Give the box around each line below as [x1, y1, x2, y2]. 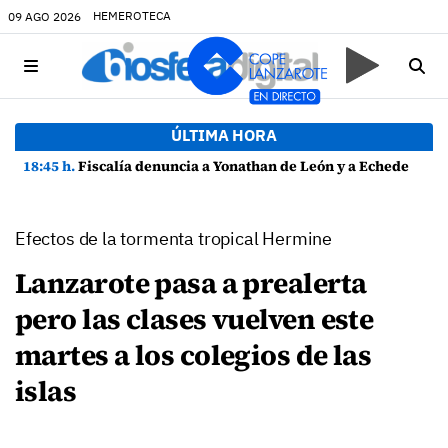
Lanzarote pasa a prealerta [15, 264, 367, 302]
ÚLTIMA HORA [171, 125, 277, 145]
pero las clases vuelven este [15, 300, 374, 338]
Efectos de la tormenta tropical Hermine [15, 227, 332, 250]
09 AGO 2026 [8, 8, 81, 24]
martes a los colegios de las [15, 336, 372, 374]
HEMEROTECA [93, 8, 171, 23]
